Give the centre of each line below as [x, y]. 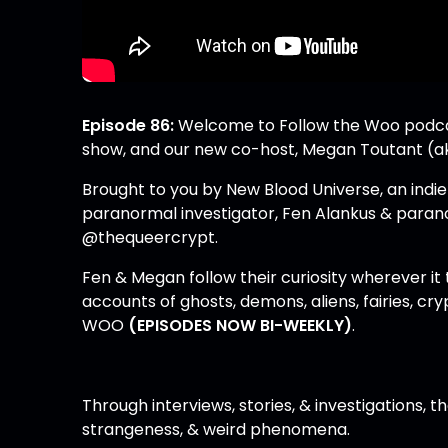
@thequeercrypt [149, 237]
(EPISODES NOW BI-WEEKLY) [240, 325]
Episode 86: [128, 125]
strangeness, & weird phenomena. [216, 429]
